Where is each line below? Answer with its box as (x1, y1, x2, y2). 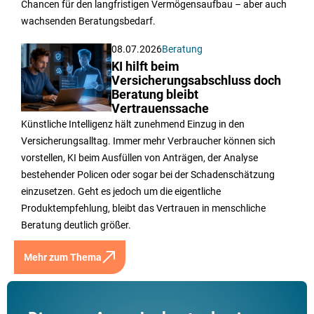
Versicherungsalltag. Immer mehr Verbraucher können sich (21, 135, 275, 147)
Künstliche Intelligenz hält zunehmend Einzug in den (21, 118, 245, 130)
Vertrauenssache (111, 102, 210, 116)
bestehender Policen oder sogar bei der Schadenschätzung (21, 169, 275, 181)
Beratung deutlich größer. (21, 219, 131, 231)
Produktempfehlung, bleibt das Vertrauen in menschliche (21, 203, 266, 214)
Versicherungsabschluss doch (111, 74, 282, 88)
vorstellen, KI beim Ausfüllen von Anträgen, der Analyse (21, 152, 258, 164)
